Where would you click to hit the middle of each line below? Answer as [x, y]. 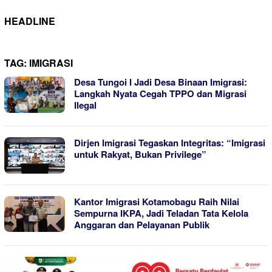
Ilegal [85, 105]
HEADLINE [30, 21]
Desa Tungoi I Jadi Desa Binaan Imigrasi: [161, 82]
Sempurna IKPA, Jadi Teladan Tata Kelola [161, 213]
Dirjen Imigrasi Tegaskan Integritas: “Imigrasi [170, 142]
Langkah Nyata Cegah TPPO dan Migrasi [160, 93]
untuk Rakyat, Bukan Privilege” [140, 154]
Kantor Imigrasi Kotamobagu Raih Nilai [157, 201]
